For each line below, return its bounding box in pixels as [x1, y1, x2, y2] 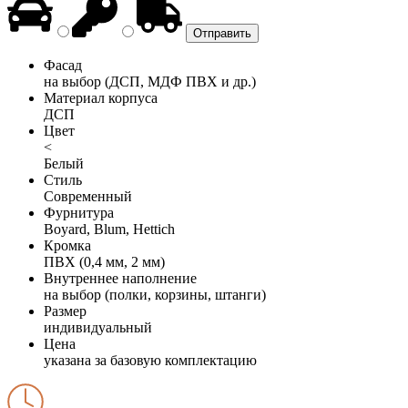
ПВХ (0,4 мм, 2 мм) [44, 253, 165, 270]
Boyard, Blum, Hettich [44, 220, 175, 237]
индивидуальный [44, 319, 152, 335]
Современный [44, 188, 132, 204]
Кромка [44, 237, 91, 253]
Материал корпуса [44, 89, 158, 106]
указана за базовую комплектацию [44, 352, 257, 368]
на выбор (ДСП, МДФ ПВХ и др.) [44, 73, 256, 89]
